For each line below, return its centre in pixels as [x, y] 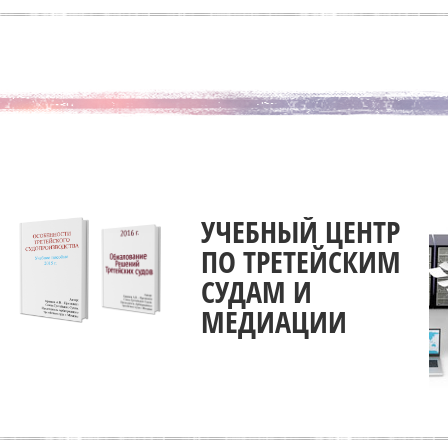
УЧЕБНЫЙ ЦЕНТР [300, 231]
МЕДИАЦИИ [274, 321]
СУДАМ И [256, 291]
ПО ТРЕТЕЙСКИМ [301, 261]
